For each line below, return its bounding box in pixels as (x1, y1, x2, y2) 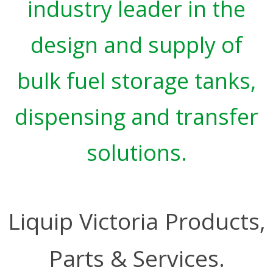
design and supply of (30, 30, 243, 60)
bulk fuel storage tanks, (17, 66, 256, 96)
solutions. (86, 138, 187, 168)
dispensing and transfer (15, 102, 258, 132)
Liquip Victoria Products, (7, 205, 266, 237)
